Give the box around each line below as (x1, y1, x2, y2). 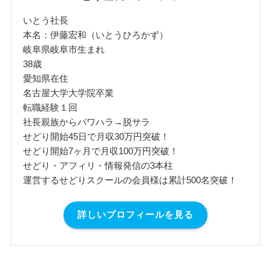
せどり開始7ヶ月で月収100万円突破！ (23, 146, 179, 157)
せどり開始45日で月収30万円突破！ (23, 131, 170, 142)
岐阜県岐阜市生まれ (23, 44, 105, 55)
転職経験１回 (23, 102, 78, 113)
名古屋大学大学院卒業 (23, 88, 114, 99)
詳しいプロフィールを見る (77, 209, 194, 220)
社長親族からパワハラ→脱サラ (23, 117, 151, 128)
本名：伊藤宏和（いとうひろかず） (23, 30, 169, 41)
